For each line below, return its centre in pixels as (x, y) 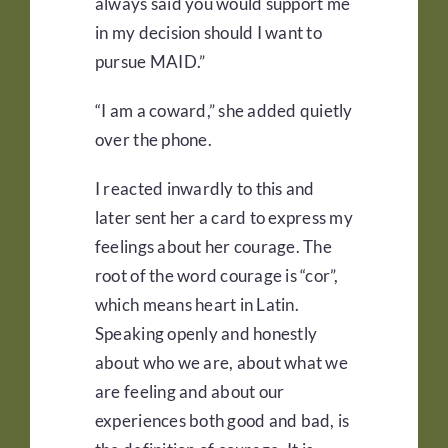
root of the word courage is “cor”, (216, 276)
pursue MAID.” (150, 62)
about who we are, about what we (221, 363)
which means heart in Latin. (196, 305)
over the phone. (153, 140)
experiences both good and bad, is (222, 421)
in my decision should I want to (208, 33)
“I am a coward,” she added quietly (223, 111)
